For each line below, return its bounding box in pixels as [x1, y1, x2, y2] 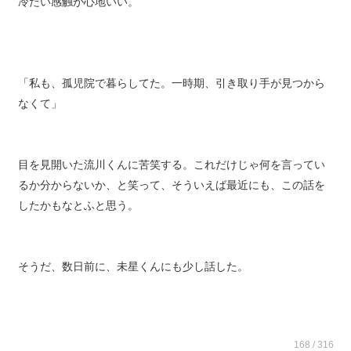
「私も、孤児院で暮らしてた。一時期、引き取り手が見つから [17, 88, 325, 100]
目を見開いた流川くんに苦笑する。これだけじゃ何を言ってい [17, 169, 325, 182]
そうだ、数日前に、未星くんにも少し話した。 [17, 271, 248, 284]
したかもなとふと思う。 [17, 210, 139, 223]
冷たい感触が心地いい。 [17, 6, 139, 19]
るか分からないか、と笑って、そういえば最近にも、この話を [17, 190, 325, 202]
